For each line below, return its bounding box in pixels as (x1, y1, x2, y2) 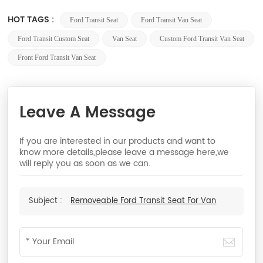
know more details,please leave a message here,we (19, 146, 230, 160)
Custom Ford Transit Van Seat (160, 35, 245, 43)
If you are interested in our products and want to (19, 134, 216, 149)
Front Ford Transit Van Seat (18, 53, 96, 62)
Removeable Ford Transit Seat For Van (70, 195, 217, 208)
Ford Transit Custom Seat (18, 35, 90, 43)
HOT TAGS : (8, 13, 57, 27)
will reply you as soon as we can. (19, 157, 151, 171)
